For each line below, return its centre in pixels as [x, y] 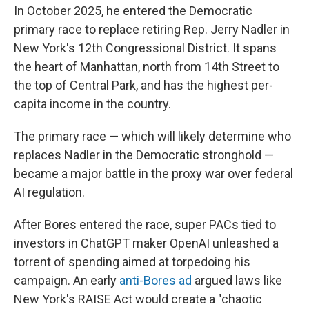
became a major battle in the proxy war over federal [153, 173]
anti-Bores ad [156, 280]
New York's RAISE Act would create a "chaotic [138, 299]
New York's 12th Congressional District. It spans [145, 48]
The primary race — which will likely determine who [152, 136]
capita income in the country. [92, 104]
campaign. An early [67, 280]
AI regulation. [49, 192]
